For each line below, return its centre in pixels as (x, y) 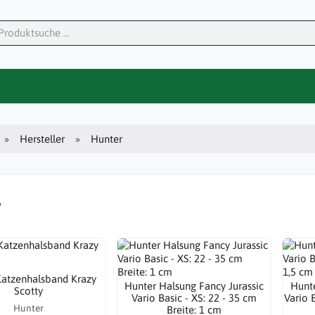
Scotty (29, 290)
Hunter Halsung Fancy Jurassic (194, 286)
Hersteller (43, 139)
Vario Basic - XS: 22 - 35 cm (194, 298)
